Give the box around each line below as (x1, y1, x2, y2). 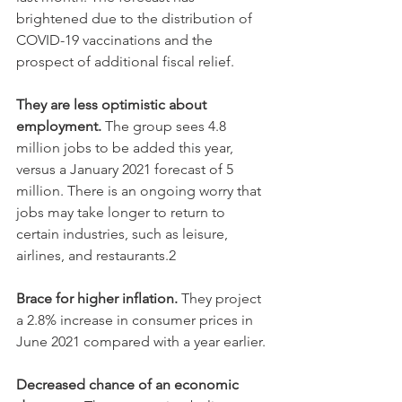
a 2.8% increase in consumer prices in (16, 310, 257, 328)
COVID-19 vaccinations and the (16, 31, 216, 48)
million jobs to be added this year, (16, 138, 237, 156)
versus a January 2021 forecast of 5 (16, 160, 237, 178)
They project (178, 289, 265, 307)
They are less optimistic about (16, 95, 210, 113)
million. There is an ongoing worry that (16, 181, 265, 199)
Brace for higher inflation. (16, 289, 178, 307)
